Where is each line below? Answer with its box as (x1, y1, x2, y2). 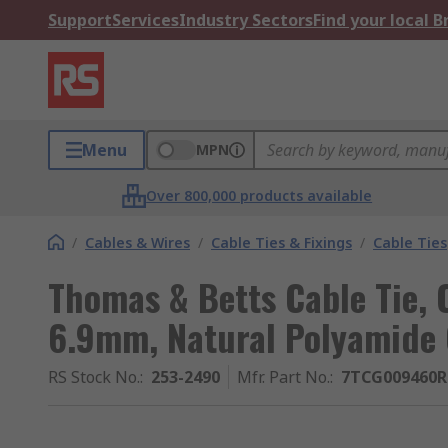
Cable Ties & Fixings (211, 233, 352, 252)
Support (48, 9, 112, 31)
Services (112, 9, 179, 31)
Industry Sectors (179, 9, 313, 31)
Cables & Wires (85, 233, 190, 252)
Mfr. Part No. (237, 366, 330, 388)
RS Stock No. (48, 366, 140, 388)
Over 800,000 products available (146, 186, 373, 205)
